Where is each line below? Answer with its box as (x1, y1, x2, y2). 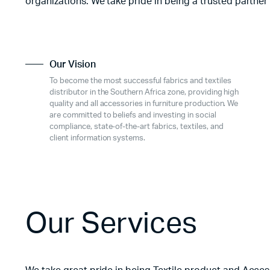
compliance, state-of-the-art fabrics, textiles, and (49, 122, 224, 131)
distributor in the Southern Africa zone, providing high (49, 88, 239, 96)
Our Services (25, 209, 197, 238)
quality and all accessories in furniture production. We (49, 99, 239, 108)
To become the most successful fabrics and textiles (49, 77, 231, 85)
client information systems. (49, 134, 146, 142)
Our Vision (49, 59, 96, 69)
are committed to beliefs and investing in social (49, 111, 216, 119)
